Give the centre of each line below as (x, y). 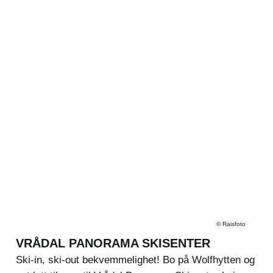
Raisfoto (234, 224)
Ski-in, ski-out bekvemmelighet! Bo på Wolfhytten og (135, 260)
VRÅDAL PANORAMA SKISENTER (113, 243)
